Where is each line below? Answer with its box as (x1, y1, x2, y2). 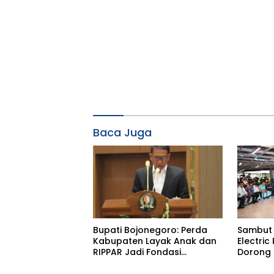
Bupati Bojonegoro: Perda (93, 223, 207, 236)
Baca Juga (93, 125, 152, 141)
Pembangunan (93, 256, 158, 269)
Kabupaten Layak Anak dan (93, 234, 217, 247)
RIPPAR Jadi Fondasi (93, 245, 181, 258)
